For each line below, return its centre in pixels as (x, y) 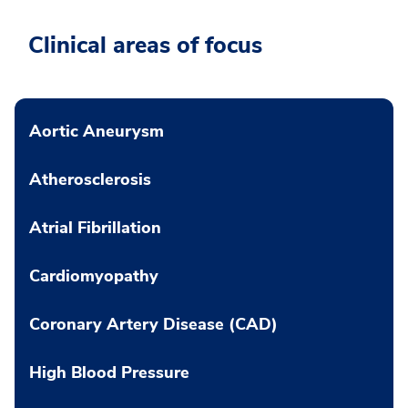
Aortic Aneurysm (97, 132)
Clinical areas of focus (145, 46)
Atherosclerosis (90, 180)
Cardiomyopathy (94, 276)
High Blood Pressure (109, 373)
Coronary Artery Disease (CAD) (153, 325)
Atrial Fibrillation (95, 228)
